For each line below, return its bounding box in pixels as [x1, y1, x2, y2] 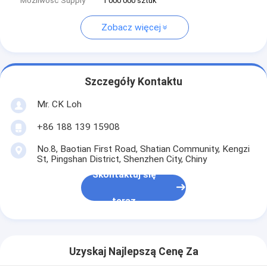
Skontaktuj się [92, 169, 156, 181]
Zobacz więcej [101, 22, 161, 33]
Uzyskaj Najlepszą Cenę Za [69, 246, 198, 258]
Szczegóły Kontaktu [85, 76, 182, 88]
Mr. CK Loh [36, 98, 82, 110]
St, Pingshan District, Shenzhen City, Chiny [36, 153, 207, 164]
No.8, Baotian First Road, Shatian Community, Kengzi [36, 143, 250, 154]
